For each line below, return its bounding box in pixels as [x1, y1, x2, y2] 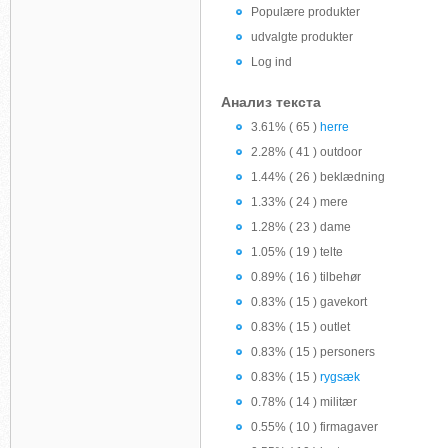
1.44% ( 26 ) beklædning [251, 170, 385, 184]
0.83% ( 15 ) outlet [251, 320, 350, 334]
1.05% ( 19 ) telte [251, 245, 343, 259]
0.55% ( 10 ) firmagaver [251, 420, 378, 434]
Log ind [251, 55, 292, 69]
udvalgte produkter [251, 30, 353, 44]
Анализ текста [221, 94, 321, 110]
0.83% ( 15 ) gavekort [251, 295, 367, 309]
